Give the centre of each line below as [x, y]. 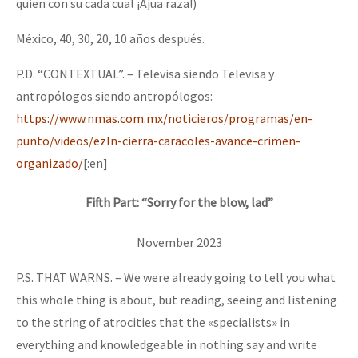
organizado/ [50, 163]
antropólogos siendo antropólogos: [114, 95]
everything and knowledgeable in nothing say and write [167, 344]
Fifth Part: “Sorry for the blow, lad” [179, 203]
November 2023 [179, 242]
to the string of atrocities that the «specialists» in [153, 322]
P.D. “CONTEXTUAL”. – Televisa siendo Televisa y [145, 73]
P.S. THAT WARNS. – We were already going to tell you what [176, 277]
